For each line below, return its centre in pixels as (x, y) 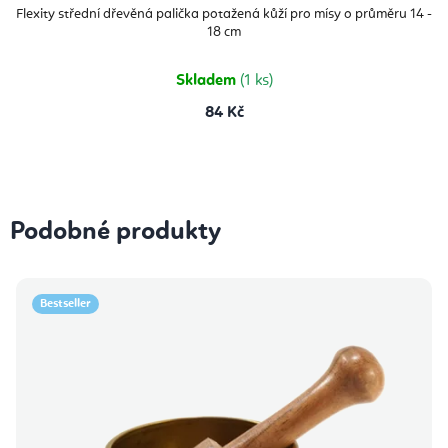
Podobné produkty (115, 232)
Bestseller (65, 304)
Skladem (207, 81)
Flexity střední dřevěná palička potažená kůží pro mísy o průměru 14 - (224, 14)
